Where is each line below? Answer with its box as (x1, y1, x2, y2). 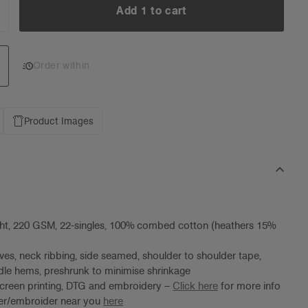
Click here (173, 278, 219, 292)
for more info (218, 278, 281, 292)
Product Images (24, 114, 94, 127)
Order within (33, 59, 90, 72)
